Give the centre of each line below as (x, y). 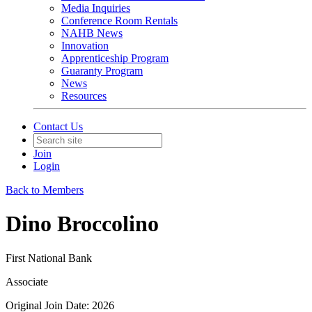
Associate (27, 281)
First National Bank (49, 258)
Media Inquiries (96, 8)
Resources (84, 96)
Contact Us (58, 126)
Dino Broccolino (82, 224)
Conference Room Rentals (119, 21)
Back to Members (45, 190)
